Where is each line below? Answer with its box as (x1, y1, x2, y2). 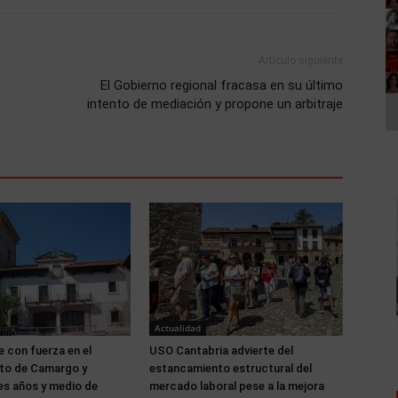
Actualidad (155, 322, 201, 334)
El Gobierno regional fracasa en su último (100, 77, 343, 93)
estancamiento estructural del (149, 362, 312, 375)
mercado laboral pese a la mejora (149, 379, 324, 393)
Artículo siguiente (259, 54, 343, 67)
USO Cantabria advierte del (149, 344, 293, 357)
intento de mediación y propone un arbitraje (87, 96, 343, 112)
